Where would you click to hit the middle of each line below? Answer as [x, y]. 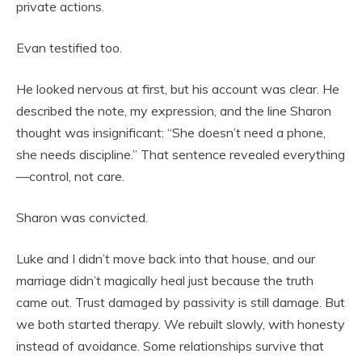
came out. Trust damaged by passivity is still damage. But [181, 303]
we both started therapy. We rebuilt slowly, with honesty [181, 324]
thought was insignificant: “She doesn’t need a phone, [171, 133]
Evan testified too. [69, 48]
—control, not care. [70, 177]
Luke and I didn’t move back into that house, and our [166, 259]
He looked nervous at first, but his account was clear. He [178, 89]
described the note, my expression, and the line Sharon [174, 111]
